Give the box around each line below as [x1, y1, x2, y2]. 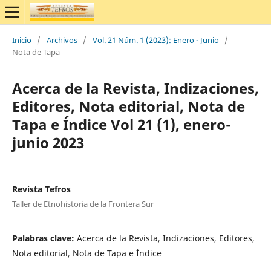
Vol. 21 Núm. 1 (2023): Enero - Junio [92, 34, 219, 45]
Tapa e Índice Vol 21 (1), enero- [11, 114, 231, 134]
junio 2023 [11, 132, 84, 152]
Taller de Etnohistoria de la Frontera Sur [11, 198, 154, 209]
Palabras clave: [11, 232, 77, 244]
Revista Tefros [11, 183, 71, 195]
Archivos [46, 34, 77, 45]
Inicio [11, 34, 31, 45]
